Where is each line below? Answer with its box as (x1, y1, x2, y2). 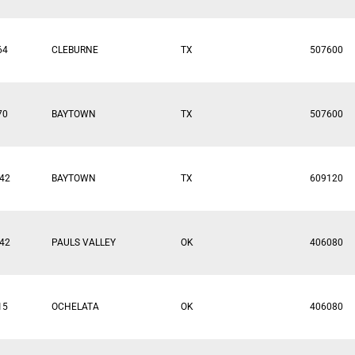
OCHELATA (52, 301, 99, 312)
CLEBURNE (52, 44, 98, 55)
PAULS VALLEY (52, 237, 116, 248)
